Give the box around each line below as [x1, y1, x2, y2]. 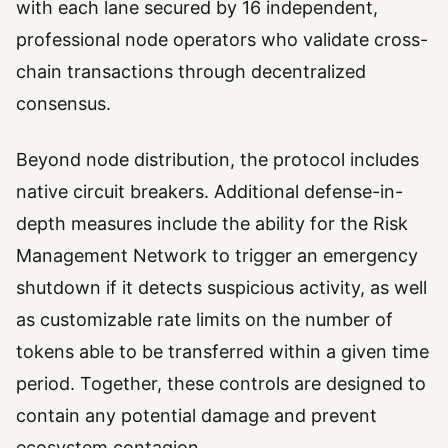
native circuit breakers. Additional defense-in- [16, 180, 403, 202]
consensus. [16, 92, 111, 114]
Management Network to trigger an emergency [16, 244, 418, 266]
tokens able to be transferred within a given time [16, 340, 429, 362]
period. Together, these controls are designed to [16, 372, 426, 394]
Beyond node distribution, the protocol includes [16, 148, 419, 170]
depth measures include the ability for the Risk [16, 212, 408, 234]
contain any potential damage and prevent [16, 404, 377, 426]
